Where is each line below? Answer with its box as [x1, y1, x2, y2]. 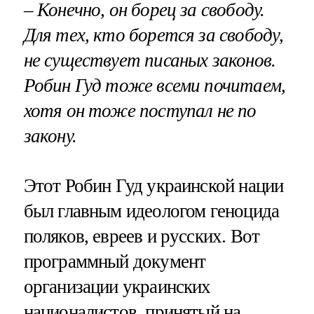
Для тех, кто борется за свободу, [23, 24, 284, 46]
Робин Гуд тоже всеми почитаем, [23, 74, 286, 96]
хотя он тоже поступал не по [23, 100, 257, 121]
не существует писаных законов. [23, 49, 276, 71]
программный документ [23, 251, 206, 273]
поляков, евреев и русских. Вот [23, 226, 260, 247]
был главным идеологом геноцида [23, 200, 280, 222]
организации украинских [23, 276, 211, 298]
